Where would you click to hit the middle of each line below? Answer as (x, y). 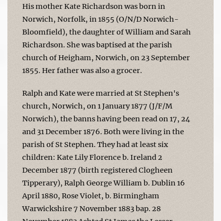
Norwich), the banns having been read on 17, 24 (106, 119)
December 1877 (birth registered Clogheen (97, 170)
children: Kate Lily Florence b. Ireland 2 (92, 157)
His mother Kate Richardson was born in (94, 6)
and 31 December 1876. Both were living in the (103, 131)
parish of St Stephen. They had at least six (95, 144)
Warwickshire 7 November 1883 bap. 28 (92, 208)
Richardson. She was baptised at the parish (97, 45)
